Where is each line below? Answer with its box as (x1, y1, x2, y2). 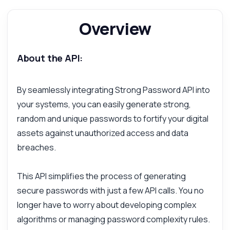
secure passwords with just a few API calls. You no (16, 185, 204, 197)
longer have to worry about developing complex (16, 199, 196, 211)
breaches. (16, 142, 56, 154)
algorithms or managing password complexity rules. (16, 214, 210, 225)
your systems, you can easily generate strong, (16, 99, 191, 110)
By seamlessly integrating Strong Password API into (16, 84, 210, 96)
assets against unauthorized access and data (16, 127, 188, 139)
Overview (79, 17, 151, 41)
